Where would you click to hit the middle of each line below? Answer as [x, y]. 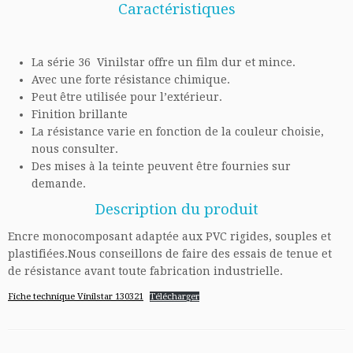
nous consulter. [75, 149]
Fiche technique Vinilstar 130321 [76, 297]
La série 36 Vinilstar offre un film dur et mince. [163, 62]
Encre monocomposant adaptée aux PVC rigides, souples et [169, 236]
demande [57, 184]
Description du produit [176, 209]
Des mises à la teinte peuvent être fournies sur [161, 166]
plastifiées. [38, 254]
